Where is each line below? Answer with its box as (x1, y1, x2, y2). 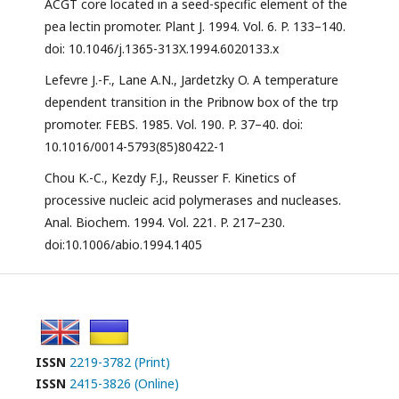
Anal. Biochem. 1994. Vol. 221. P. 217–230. (45, 214, 285, 232)
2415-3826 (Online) (69, 375, 179, 393)
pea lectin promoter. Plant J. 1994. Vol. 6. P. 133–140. (45, 18, 346, 36)
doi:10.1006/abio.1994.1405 (45, 236, 202, 254)
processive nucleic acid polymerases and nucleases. (45, 191, 341, 209)
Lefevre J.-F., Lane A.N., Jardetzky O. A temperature (45, 71, 338, 89)
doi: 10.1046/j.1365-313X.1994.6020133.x (45, 40, 279, 58)
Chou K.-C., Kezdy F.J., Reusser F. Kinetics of (45, 169, 296, 187)
